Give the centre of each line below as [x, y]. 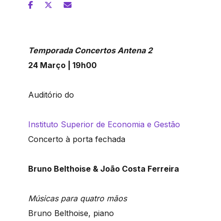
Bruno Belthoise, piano [71, 213]
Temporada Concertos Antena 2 [90, 51]
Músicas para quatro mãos [77, 199]
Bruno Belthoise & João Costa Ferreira [104, 169]
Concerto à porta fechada [77, 139]
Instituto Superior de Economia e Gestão [104, 125]
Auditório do [51, 95]
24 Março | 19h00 [62, 65]
